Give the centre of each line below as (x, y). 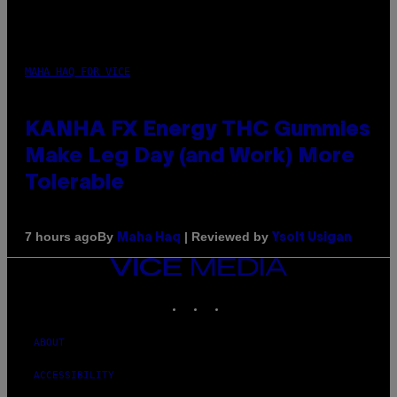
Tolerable (74, 183)
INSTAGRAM (233, 297)
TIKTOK (245, 297)
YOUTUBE (269, 297)
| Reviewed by (226, 236)
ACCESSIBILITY (74, 375)
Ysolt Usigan (312, 237)
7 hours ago (61, 237)
